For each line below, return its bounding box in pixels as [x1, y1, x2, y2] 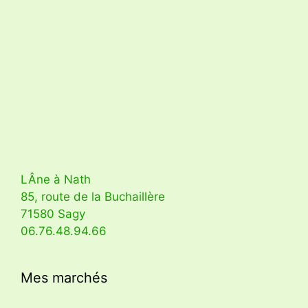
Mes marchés [21, 269, 107, 286]
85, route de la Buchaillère [21, 189, 165, 203]
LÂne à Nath [21, 172, 91, 186]
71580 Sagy [21, 206, 85, 221]
